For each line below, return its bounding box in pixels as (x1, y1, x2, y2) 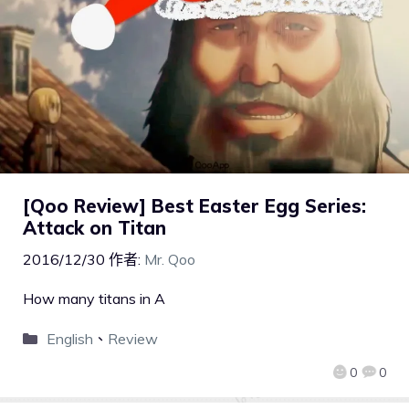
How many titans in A (23, 289, 165, 309)
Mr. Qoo (144, 250, 195, 269)
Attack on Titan (23, 216, 166, 240)
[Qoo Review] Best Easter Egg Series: (23, 194, 366, 218)
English (46, 330, 93, 349)
